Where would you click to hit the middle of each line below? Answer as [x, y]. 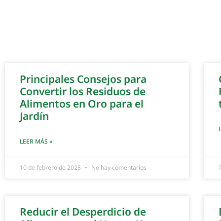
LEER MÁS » [36, 142]
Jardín [34, 116]
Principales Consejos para [83, 79]
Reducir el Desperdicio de [83, 212]
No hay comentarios [118, 168]
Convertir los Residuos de [83, 92]
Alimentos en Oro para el [82, 104]
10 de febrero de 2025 [51, 168]
